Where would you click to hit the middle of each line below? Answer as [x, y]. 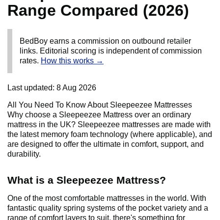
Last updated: [32, 88]
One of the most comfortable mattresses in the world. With [107, 198]
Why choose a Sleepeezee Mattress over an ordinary [99, 115]
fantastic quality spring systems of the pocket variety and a [108, 208]
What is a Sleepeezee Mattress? [87, 180]
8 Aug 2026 [76, 88]
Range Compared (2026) [98, 11]
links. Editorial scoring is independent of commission [111, 51]
